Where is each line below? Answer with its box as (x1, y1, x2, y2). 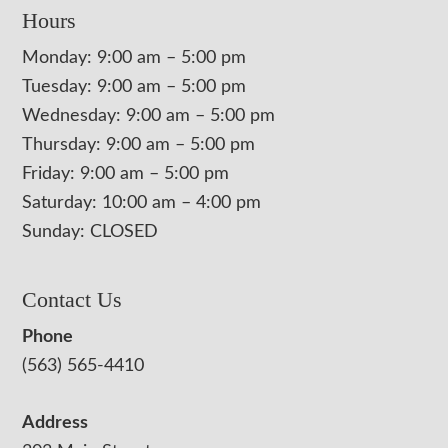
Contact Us (22, 287, 123, 313)
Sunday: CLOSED (22, 223, 159, 242)
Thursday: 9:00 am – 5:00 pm (22, 136, 256, 155)
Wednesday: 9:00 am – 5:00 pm (22, 107, 276, 126)
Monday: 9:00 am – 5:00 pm (22, 49, 247, 68)
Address (22, 414, 89, 433)
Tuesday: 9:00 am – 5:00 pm (22, 78, 247, 97)
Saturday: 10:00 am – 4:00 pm (22, 194, 262, 213)
